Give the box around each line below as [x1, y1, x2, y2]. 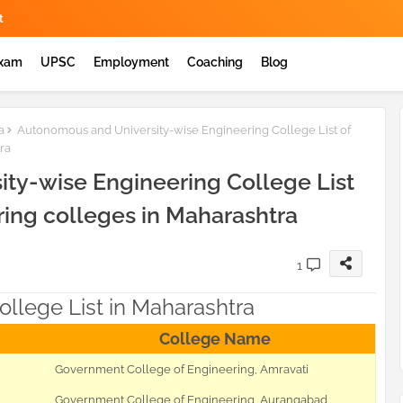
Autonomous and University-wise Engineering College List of [14, 123, 351, 137]
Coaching [187, 55, 243, 69]
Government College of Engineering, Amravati [55, 363, 309, 377]
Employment [94, 55, 169, 69]
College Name [159, 329, 271, 349]
